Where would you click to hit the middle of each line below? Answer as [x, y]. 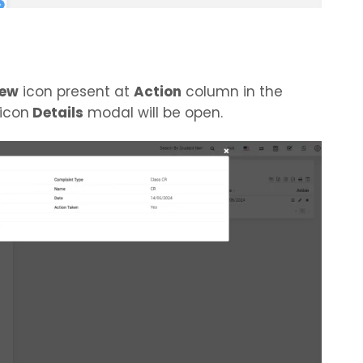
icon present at [76, 91]
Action [158, 91]
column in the [232, 91]
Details [56, 112]
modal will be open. [153, 112]
